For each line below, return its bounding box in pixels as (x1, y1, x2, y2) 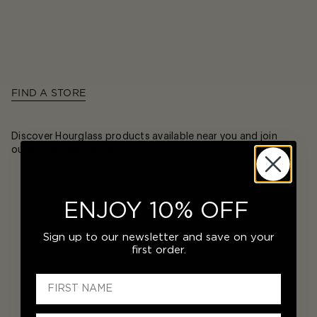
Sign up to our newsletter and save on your (42, 231, 275, 243)
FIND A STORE (11, 88, 86, 98)
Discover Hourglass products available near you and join (11, 129, 277, 142)
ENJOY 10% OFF (64, 199, 249, 222)
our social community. (11, 143, 114, 155)
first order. (131, 244, 186, 255)
